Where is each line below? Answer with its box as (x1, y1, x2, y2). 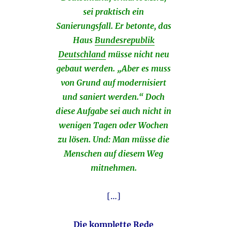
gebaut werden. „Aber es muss (56, 63, 171, 74)
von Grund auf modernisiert (61, 78, 166, 88)
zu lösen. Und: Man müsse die (58, 134, 169, 145)
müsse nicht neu (105, 49, 169, 60)
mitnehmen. (90, 163, 137, 173)
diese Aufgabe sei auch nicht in (56, 106, 171, 117)
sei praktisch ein (83, 7, 144, 17)
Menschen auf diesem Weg (64, 148, 163, 159)
